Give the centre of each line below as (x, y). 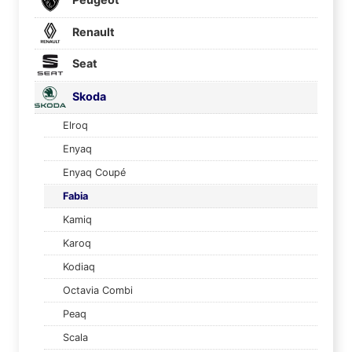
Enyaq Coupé (94, 173)
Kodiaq (79, 267)
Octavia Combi (98, 291)
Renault (92, 31)
